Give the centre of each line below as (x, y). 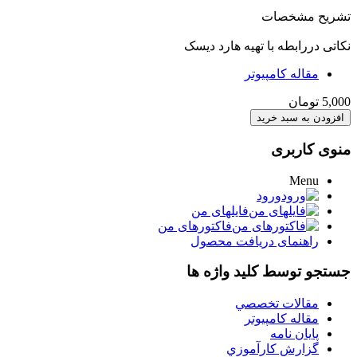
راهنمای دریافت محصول (255, 241)
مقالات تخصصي (277, 304)
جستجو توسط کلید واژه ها (269, 272)
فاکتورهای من (195, 226)
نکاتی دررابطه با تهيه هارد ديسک (267, 46)
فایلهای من (220, 210)
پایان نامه (294, 334)
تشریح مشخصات (306, 17)
